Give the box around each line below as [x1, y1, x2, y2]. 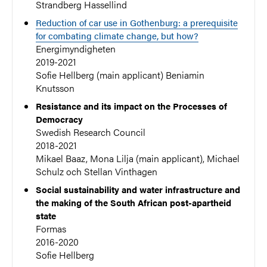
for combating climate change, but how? [36, 29, 199, 42]
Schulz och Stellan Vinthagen [36, 164, 158, 178]
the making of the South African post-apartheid [36, 195, 232, 209]
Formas [36, 221, 69, 235]
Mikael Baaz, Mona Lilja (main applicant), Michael [36, 151, 240, 165]
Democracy [36, 112, 83, 125]
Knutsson [36, 80, 77, 95]
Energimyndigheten [36, 41, 116, 55]
